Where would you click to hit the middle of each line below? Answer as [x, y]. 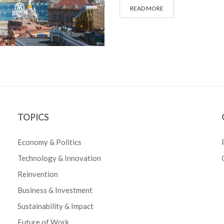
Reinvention [38, 174]
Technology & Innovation [59, 158]
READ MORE [147, 8]
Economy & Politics [50, 142]
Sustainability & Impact [56, 206]
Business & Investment [55, 190]
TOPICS [33, 117]
